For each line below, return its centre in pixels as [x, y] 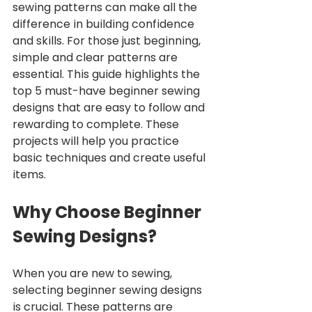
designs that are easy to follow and [110, 108]
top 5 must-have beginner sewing [108, 91]
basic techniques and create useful [110, 158]
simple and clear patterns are [96, 58]
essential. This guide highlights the [108, 75]
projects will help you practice [97, 141]
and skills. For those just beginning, [108, 41]
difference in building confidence [105, 24]
